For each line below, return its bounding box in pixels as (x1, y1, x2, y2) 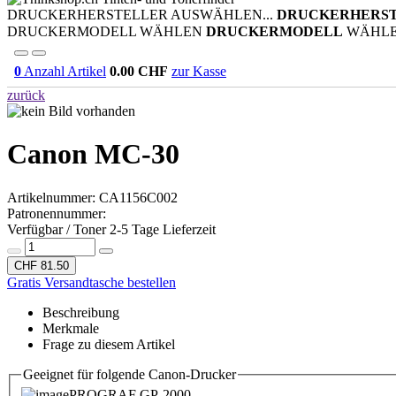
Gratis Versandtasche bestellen (7, 274, 176, 290)
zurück (7, 88, 45, 103)
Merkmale (42, 320, 99, 336)
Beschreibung (42, 304, 119, 320)
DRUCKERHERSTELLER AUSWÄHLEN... (7, 7, 273, 22)
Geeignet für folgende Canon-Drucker (23, 366, 236, 382)
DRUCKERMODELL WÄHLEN (7, 24, 202, 39)
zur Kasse (171, 64, 226, 79)
